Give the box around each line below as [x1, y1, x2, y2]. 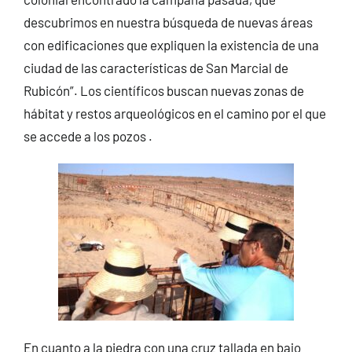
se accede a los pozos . [23, 127, 152, 144]
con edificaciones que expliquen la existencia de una [23, 36, 319, 53]
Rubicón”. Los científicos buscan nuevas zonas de [23, 82, 304, 98]
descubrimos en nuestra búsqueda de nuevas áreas [23, 13, 313, 30]
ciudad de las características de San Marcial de [23, 59, 288, 75]
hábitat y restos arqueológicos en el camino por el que [23, 104, 326, 121]
